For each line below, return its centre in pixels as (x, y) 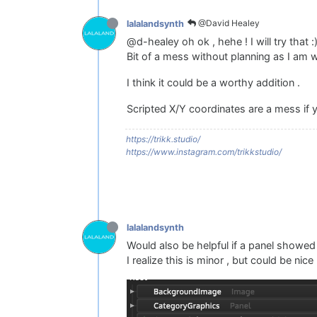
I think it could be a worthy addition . (213, 83)
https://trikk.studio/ (163, 139)
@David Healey (228, 23)
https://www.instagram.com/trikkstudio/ (204, 152)
